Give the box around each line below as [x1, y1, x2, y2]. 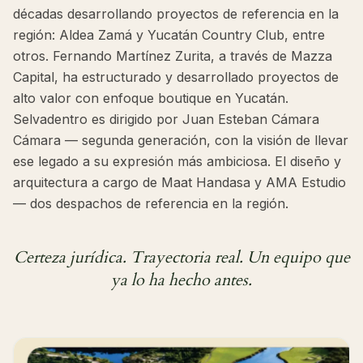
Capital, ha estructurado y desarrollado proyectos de [13, 69, 339, 86]
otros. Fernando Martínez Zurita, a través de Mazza [13, 48, 332, 65]
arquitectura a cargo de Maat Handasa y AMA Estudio [13, 174, 346, 191]
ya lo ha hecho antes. [111, 269, 252, 292]
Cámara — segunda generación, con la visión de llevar [13, 132, 348, 149]
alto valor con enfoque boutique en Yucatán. [13, 90, 288, 107]
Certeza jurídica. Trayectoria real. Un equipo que [13, 246, 350, 269]
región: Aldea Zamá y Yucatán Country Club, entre [13, 27, 325, 44]
